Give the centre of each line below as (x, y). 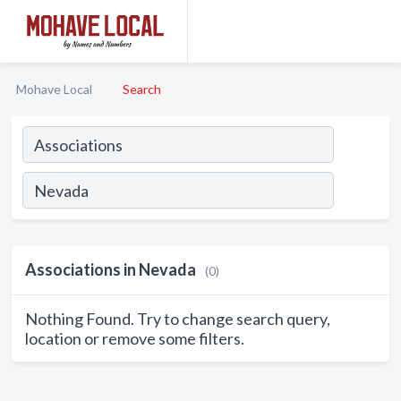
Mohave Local (54, 89)
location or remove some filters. (135, 338)
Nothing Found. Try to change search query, (178, 319)
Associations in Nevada (111, 269)
